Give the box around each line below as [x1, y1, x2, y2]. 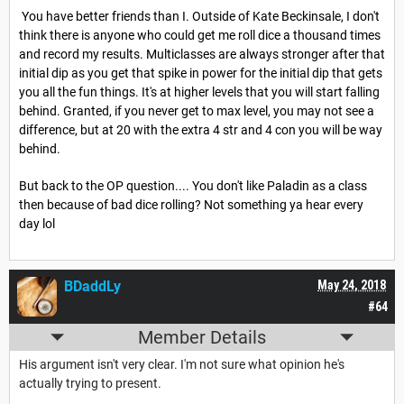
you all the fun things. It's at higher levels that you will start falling [19, 85, 380, 100]
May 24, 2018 [317, 278, 386, 293]
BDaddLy [64, 278, 121, 296]
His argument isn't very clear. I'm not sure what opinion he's [19, 357, 344, 372]
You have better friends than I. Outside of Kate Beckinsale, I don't [19, 9, 380, 24]
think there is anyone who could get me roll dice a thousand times [19, 28, 381, 43]
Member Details [138, 326, 266, 349]
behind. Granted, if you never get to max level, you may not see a [19, 104, 374, 119]
